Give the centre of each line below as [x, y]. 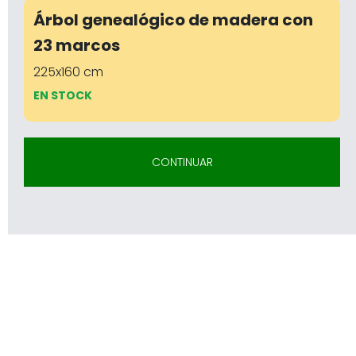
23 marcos [77, 45]
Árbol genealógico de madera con [173, 19]
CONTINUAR [182, 162]
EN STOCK [63, 95]
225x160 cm [68, 72]
